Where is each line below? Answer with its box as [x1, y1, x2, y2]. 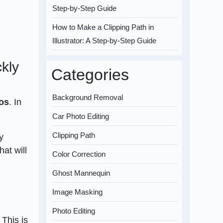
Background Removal [52, 93, 123, 102]
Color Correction [52, 150, 106, 159]
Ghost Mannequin [52, 169, 111, 178]
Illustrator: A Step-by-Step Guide [52, 36, 157, 45]
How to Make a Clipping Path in [52, 23, 154, 32]
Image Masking [52, 188, 103, 197]
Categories [51, 66, 129, 84]
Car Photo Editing [52, 112, 110, 121]
